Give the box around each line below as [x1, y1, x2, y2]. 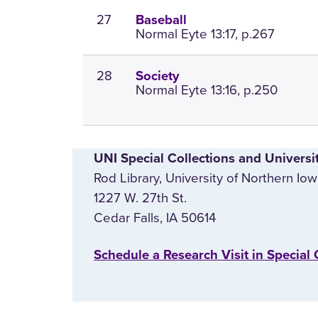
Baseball [136, 12, 187, 28]
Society [136, 68, 180, 84]
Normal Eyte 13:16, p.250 [136, 80, 278, 100]
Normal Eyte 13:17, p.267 [136, 24, 275, 44]
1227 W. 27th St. [94, 188, 187, 208]
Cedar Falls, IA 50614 [94, 208, 216, 228]
